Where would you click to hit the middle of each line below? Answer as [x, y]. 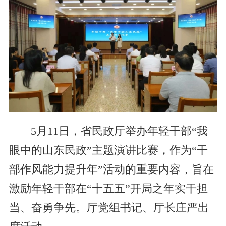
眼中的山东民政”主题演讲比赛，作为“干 [108, 150]
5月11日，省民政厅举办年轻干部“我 [119, 131]
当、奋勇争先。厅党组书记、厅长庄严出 [109, 208]
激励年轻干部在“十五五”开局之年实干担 [108, 188]
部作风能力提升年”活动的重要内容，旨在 [111, 169]
